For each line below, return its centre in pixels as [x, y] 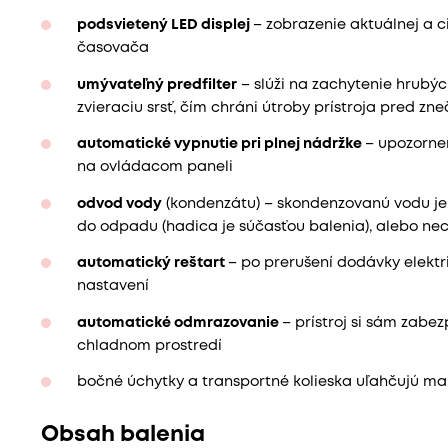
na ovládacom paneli [154, 168]
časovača [112, 49]
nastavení [112, 287]
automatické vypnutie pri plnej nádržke [220, 145]
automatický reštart [152, 264]
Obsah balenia [122, 435]
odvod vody [119, 204]
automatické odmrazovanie [179, 323]
